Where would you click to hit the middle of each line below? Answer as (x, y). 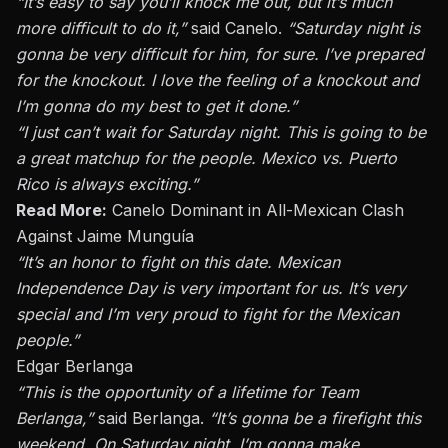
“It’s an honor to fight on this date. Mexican (178, 262)
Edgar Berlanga (74, 366)
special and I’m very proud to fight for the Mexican (207, 314)
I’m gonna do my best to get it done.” (156, 106)
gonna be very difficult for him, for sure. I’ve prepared (220, 54)
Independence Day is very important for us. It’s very (211, 288)
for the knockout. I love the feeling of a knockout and (217, 80)
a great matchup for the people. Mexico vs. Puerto (206, 158)
